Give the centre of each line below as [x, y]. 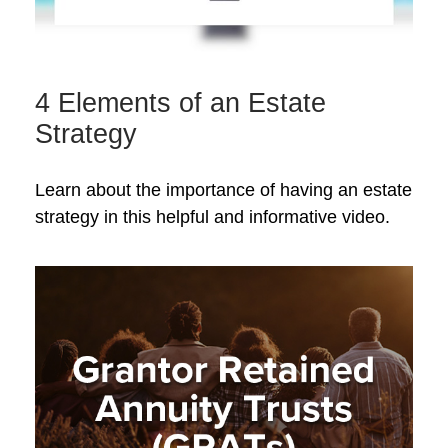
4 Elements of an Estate [180, 102]
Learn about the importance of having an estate [223, 189]
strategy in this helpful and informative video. [212, 216]
